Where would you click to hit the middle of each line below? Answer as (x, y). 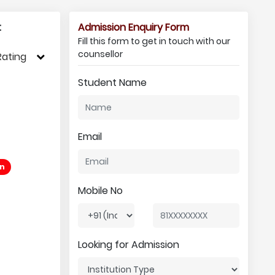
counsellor (100, 54)
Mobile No (100, 191)
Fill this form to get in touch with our (154, 41)
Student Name (112, 83)
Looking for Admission (128, 245)
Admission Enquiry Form (133, 27)
